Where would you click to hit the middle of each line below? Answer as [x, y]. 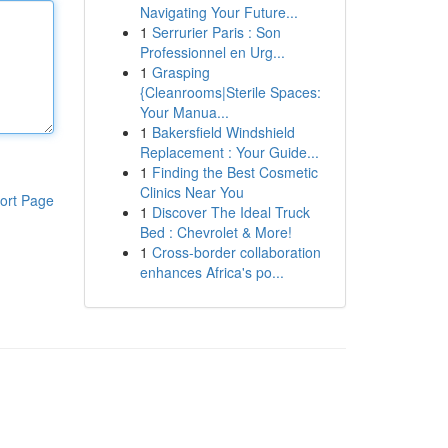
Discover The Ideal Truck [230, 212]
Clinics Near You [191, 192]
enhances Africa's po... [211, 272]
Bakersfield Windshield [223, 132]
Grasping [180, 72]
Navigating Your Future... [218, 12]
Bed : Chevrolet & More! [215, 232]
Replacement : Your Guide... [229, 152]
